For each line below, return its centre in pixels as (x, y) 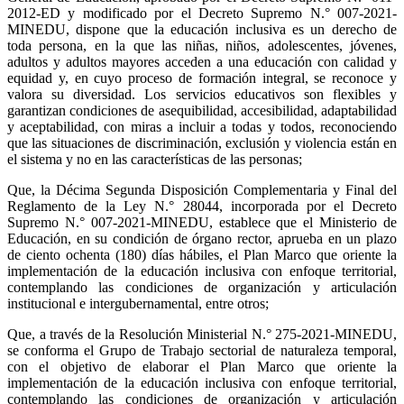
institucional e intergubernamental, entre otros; (138, 303)
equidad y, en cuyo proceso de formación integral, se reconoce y (202, 78)
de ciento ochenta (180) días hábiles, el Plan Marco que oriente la (202, 254)
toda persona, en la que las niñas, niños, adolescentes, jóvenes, (202, 45)
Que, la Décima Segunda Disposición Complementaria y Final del (202, 189)
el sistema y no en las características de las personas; (155, 159)
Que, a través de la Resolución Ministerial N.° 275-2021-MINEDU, (202, 334)
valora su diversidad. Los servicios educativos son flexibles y (202, 94)
